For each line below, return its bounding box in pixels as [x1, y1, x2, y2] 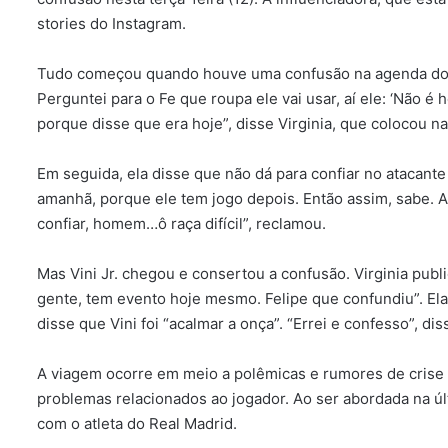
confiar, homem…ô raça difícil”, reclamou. [37, 214, 326, 234]
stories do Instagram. [37, 14, 186, 34]
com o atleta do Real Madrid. [37, 414, 237, 434]
